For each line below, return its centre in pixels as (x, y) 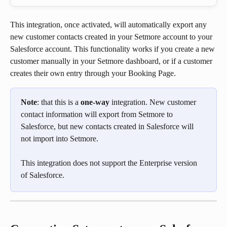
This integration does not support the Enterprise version (110, 163)
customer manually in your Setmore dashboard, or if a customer (112, 61)
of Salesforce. (43, 175)
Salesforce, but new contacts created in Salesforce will (108, 126)
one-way (95, 102)
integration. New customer (154, 102)
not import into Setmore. (60, 139)
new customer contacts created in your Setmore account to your (112, 37)
